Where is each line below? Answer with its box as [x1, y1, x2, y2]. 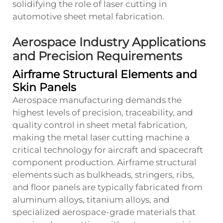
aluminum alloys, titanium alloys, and [12, 194, 170, 205]
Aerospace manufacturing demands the [12, 95, 182, 105]
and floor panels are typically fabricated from [12, 182, 203, 192]
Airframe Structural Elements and [12, 67, 197, 81]
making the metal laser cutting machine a [12, 132, 190, 142]
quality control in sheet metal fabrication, [12, 119, 187, 130]
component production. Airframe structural [12, 157, 197, 167]
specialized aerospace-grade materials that [12, 207, 196, 217]
